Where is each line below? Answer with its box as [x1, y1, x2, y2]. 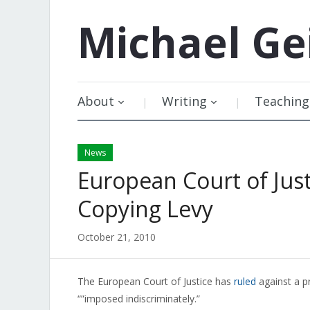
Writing [162, 93, 207, 109]
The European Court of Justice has [77, 275, 234, 288]
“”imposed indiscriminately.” [77, 292, 200, 305]
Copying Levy [77, 194, 213, 224]
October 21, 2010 [77, 230, 156, 244]
